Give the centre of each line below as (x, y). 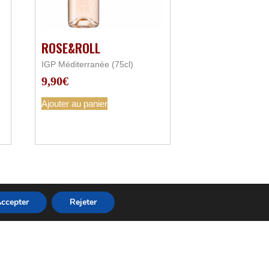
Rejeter (83, 202)
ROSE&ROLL (71, 48)
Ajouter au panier (75, 104)
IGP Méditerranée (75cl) (88, 65)
